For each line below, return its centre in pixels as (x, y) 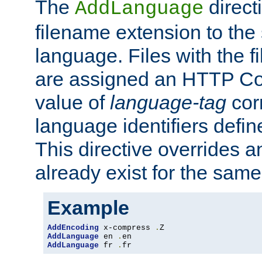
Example (88, 208)
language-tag (168, 103)
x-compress (127, 228)
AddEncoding (73, 228)
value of (73, 103)
